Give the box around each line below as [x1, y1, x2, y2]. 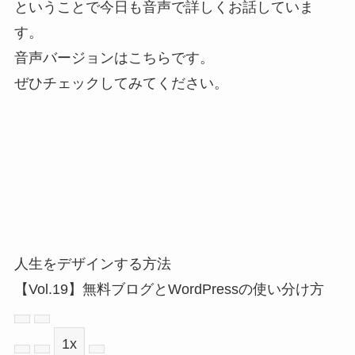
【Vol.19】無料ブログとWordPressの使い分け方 [13, 281, 324, 297]
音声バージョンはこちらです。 [13, 49, 214, 66]
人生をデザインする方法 [13, 255, 171, 272]
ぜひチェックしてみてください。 [13, 74, 228, 91]
